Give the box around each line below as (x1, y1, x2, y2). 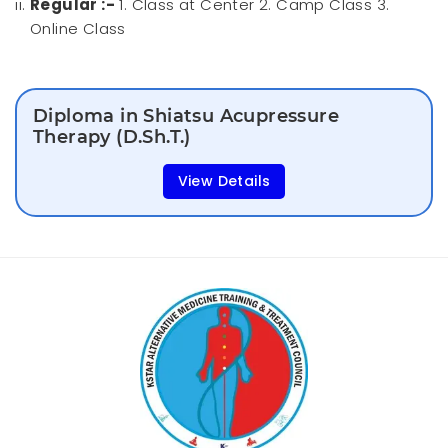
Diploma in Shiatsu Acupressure (33, 105, 339, 127)
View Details (177, 171, 271, 191)
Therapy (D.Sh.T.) (33, 126, 191, 148)
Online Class (30, 18, 126, 39)
